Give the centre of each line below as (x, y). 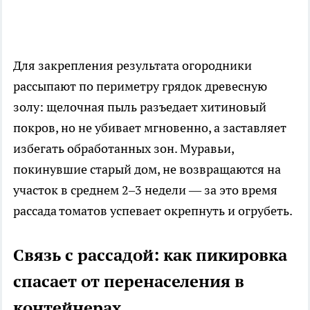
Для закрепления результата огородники (133, 65)
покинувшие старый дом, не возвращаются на (147, 169)
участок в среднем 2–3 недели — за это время (145, 190)
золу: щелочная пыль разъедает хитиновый (140, 107)
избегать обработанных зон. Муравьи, (124, 148)
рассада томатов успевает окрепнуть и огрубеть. (153, 210)
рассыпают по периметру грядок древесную (140, 86)
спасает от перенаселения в (129, 281)
